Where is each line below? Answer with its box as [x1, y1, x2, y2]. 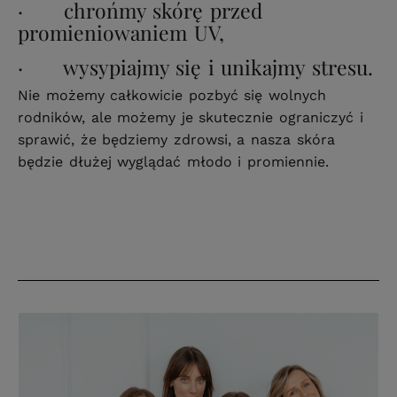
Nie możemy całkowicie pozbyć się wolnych [18, 86, 326, 104]
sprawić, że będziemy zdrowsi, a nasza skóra [18, 130, 335, 148]
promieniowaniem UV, [18, 19, 224, 47]
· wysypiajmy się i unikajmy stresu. [18, 53, 373, 82]
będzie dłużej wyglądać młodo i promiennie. [18, 152, 329, 170]
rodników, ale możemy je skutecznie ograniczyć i [18, 108, 363, 126]
